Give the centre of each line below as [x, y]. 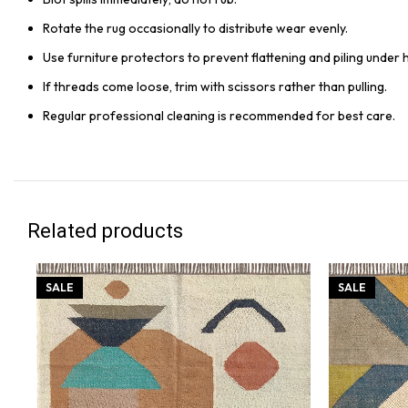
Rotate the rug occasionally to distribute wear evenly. [195, 28]
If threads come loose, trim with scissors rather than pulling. [215, 87]
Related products [105, 231]
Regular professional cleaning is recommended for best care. [219, 116]
